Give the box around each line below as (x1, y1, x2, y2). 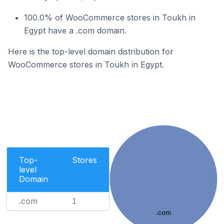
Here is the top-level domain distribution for (8, 46, 173, 56)
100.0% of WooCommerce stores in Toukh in (24, 12, 195, 22)
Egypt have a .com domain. (24, 25, 126, 35)
